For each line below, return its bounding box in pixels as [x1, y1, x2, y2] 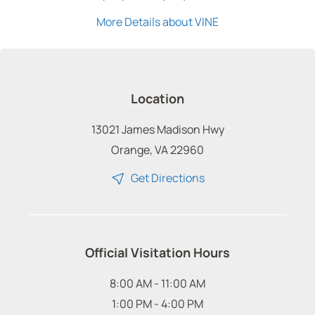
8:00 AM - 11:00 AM [110, 275, 205, 291]
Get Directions [128, 169, 205, 186]
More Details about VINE [96, 13, 219, 30]
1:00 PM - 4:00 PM [112, 295, 203, 311]
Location [131, 89, 184, 107]
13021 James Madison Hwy [91, 121, 224, 137]
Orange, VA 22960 [111, 141, 204, 157]
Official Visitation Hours [85, 243, 230, 261]
